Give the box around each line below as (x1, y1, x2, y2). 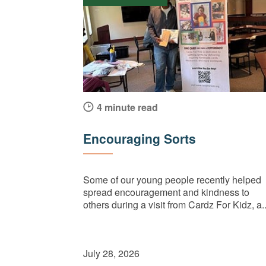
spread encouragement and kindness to (83, 185, 249, 199)
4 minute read (97, 100, 158, 114)
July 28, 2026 (83, 246, 140, 260)
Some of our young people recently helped (83, 173, 261, 187)
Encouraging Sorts (83, 129, 196, 148)
